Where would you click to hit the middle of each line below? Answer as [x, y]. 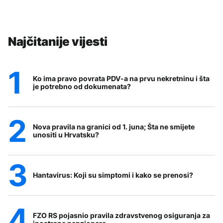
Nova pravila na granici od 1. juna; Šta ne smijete [114, 126]
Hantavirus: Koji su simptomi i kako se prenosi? [113, 175]
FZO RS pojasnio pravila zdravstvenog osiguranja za [121, 215]
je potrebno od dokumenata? [82, 86]
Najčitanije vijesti [58, 41]
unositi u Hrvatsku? [66, 134]
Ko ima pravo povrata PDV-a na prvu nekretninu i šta [121, 78]
